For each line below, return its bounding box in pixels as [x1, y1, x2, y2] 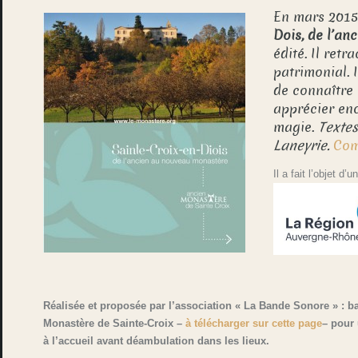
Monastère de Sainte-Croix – [43, 317, 186, 330]
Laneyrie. [273, 137, 334, 155]
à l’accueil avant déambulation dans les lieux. [43, 335, 270, 348]
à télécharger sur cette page [185, 317, 323, 330]
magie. [273, 118, 319, 137]
